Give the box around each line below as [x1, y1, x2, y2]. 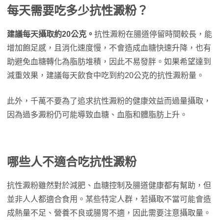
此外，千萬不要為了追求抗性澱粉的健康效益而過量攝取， [7, 97, 211, 105]
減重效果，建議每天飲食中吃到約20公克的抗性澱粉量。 [7, 71, 204, 80]
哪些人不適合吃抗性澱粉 [7, 155, 137, 168]
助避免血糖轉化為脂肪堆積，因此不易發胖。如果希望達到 [7, 57, 211, 66]
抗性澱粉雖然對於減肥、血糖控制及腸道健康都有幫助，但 [7, 181, 211, 190]
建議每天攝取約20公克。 [7, 30, 94, 38]
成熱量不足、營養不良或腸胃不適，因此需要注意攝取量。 [7, 209, 211, 217]
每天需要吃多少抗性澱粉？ [7, 4, 148, 17]
